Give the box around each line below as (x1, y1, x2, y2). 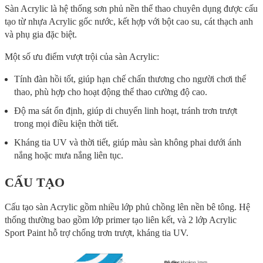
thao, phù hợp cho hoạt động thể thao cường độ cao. (14, 86, 207, 97)
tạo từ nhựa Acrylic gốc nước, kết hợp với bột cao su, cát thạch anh (5, 16, 253, 26)
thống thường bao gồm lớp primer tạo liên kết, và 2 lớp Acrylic (5, 214, 237, 225)
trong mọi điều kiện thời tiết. (14, 118, 119, 129)
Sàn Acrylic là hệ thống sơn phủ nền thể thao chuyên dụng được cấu (5, 3, 258, 14)
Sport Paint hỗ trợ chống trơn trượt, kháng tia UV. (5, 227, 188, 238)
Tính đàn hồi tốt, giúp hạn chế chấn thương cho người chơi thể (14, 73, 246, 84)
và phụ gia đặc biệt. (5, 29, 77, 39)
